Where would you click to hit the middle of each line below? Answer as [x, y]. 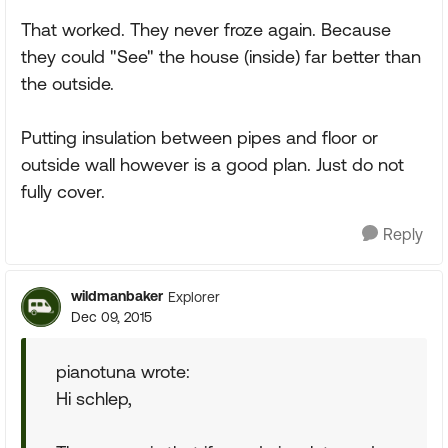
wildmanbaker [117, 296]
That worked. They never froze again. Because [206, 29]
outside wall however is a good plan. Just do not [212, 164]
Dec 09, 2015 [111, 317]
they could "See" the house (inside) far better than [221, 56]
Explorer [194, 296]
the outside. [67, 83]
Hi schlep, [94, 398]
